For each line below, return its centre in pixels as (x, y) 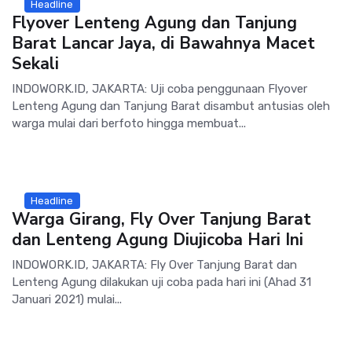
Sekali (35, 63)
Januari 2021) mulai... (67, 299)
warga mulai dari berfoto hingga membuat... (129, 123)
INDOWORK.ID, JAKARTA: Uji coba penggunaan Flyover (159, 88)
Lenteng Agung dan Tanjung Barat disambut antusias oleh (171, 106)
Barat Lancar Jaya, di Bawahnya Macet (163, 43)
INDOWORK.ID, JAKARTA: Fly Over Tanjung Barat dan (154, 264)
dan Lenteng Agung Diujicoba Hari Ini (158, 239)
